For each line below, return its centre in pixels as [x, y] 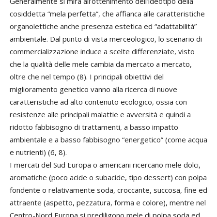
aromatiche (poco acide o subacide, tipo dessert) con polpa [108, 177]
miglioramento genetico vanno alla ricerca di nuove [93, 89]
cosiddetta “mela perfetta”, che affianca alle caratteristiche [107, 14]
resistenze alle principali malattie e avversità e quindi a [100, 114]
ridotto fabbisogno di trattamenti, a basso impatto [94, 127]
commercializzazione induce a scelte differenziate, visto [102, 51]
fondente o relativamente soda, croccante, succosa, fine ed [108, 190]
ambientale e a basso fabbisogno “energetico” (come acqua [108, 139]
